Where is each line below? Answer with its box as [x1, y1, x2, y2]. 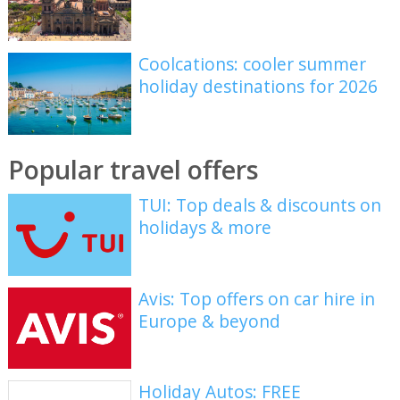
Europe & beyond [138, 308, 281, 333]
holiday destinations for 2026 [138, 74, 379, 99]
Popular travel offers [7, 152, 259, 187]
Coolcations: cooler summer [138, 52, 367, 77]
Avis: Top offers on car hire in [138, 286, 376, 311]
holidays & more [138, 215, 272, 240]
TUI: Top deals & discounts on [138, 193, 382, 218]
